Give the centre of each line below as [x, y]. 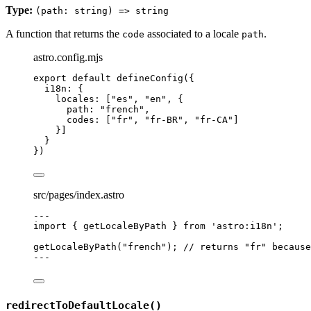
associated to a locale [193, 34]
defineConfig [150, 78]
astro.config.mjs [68, 58]
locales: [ [83, 99]
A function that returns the [64, 34]
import [50, 226]
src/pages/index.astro [79, 195]
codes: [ [89, 120]
